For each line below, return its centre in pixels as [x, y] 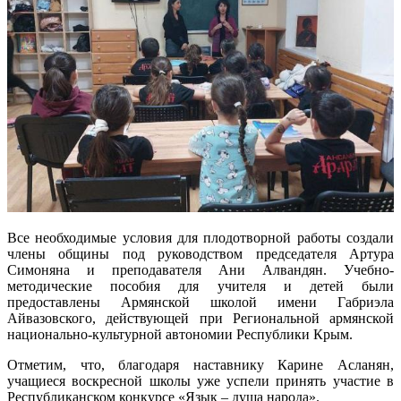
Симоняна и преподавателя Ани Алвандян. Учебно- [200, 269]
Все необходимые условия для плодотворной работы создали [200, 237]
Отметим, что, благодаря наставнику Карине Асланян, [200, 364]
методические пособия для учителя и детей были [200, 286]
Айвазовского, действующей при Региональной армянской [200, 318]
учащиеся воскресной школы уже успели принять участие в [200, 380]
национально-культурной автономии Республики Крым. [180, 334]
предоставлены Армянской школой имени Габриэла [200, 302]
